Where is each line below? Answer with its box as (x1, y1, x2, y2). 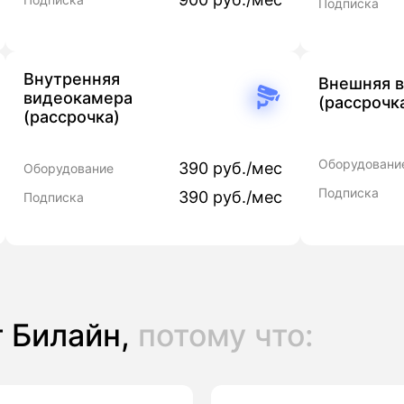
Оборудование (23, 161, 114, 176)
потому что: (138, 317, 314, 353)
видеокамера (23, 88, 133, 107)
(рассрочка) (23, 107, 120, 126)
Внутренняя (23, 69, 120, 88)
